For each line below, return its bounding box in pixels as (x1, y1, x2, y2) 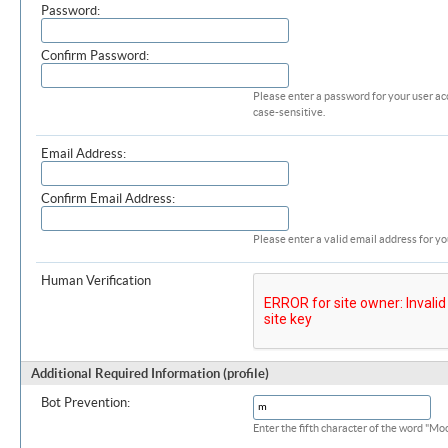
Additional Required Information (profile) (31, 366, 269, 381)
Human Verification (41, 273, 151, 288)
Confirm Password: (41, 48, 149, 63)
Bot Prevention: (41, 395, 130, 410)
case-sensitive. (253, 106, 325, 118)
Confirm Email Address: (41, 191, 175, 206)
